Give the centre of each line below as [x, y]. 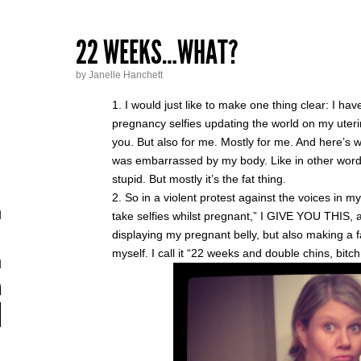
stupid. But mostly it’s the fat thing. [199, 179]
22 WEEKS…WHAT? [157, 53]
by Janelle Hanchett [119, 75]
